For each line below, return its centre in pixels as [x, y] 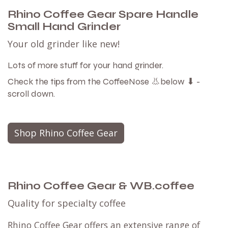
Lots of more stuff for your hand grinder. [87, 66]
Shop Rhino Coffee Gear [66, 133]
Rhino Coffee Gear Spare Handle [103, 15]
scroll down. [31, 94]
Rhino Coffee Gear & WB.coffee [101, 186]
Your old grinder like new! [64, 44]
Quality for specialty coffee [67, 203]
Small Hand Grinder [65, 27]
